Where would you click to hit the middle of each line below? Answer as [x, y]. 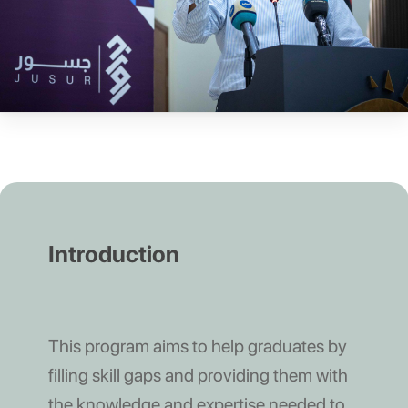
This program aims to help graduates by [197, 346]
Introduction [113, 254]
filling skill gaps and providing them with [198, 375]
